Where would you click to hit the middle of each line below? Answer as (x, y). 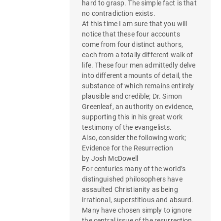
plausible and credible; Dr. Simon (132, 96)
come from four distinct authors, (132, 45)
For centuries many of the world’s (134, 169)
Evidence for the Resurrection (128, 148)
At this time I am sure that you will (135, 24)
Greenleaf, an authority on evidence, (138, 107)
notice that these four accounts (131, 34)
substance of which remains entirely (138, 86)
